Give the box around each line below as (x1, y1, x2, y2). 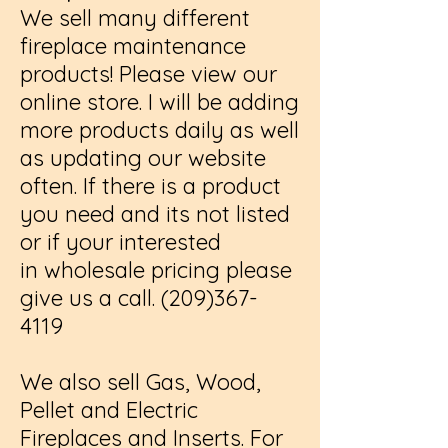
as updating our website (20, 144, 266, 172)
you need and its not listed (20, 200, 290, 228)
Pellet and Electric (20, 396, 198, 424)
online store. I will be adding (20, 88, 299, 116)
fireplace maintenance (20, 32, 246, 60)
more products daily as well (20, 116, 299, 144)
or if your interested (20, 228, 221, 256)
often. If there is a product (20, 172, 281, 200)
